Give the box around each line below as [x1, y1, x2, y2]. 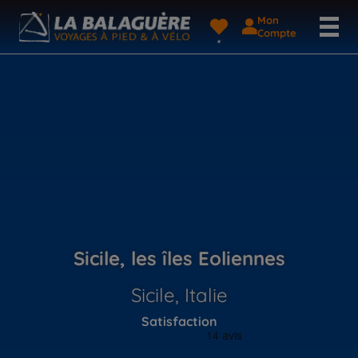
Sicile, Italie [130, 282, 228, 307]
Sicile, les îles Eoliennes [73, 245, 285, 270]
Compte [257, 26, 297, 40]
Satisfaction [141, 312, 217, 329]
